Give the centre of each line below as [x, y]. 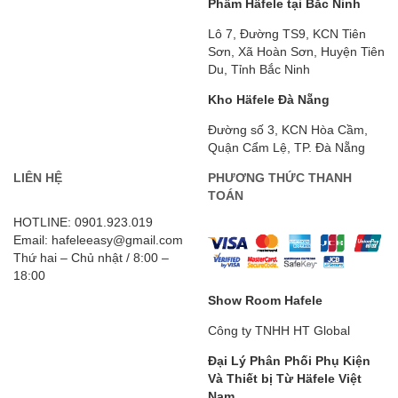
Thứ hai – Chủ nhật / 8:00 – [91, 257]
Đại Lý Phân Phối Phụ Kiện [289, 360]
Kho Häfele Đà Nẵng [269, 99]
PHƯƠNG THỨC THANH [280, 177]
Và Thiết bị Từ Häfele [271, 378]
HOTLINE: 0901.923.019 [83, 222]
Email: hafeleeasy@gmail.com [98, 239]
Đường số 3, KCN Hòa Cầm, [288, 129]
